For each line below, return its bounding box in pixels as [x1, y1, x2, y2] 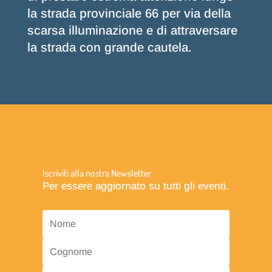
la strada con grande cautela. [27, 41, 192, 55]
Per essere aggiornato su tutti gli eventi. [42, 180, 229, 192]
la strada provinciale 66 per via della [27, 7, 231, 21]
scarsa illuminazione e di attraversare [27, 24, 237, 38]
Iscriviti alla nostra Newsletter [42, 167, 151, 180]
